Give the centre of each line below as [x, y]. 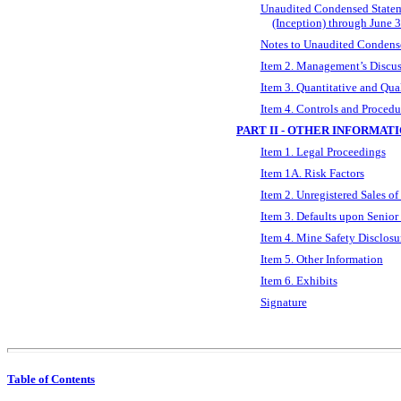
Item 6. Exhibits [299, 281]
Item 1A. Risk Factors [312, 174]
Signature [283, 303]
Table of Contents [51, 380]
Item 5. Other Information [321, 260]
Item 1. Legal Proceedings [323, 152]
